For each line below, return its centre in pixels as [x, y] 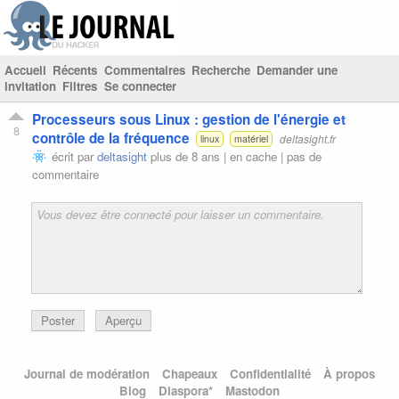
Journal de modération [87, 374]
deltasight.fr [307, 138]
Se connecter [140, 86]
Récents [75, 70]
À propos [349, 374]
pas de [304, 156]
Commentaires [144, 70]
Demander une [297, 70]
